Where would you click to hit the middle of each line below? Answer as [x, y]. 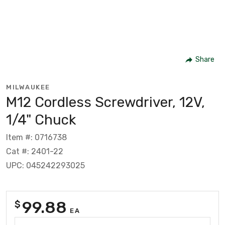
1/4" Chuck [41, 120]
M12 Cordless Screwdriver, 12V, [105, 102]
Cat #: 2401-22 [35, 151]
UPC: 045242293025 [45, 165]
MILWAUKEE [28, 87]
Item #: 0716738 [36, 137]
